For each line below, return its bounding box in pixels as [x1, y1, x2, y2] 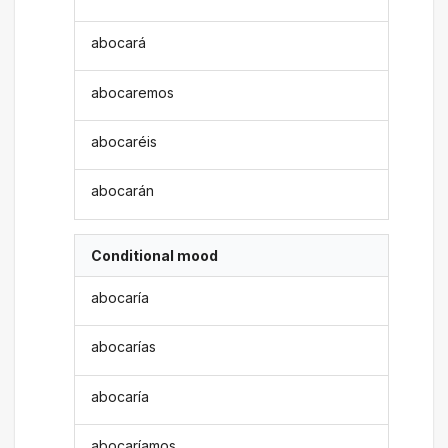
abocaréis [91, 132, 158, 150]
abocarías [91, 338, 157, 356]
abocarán [91, 182, 155, 200]
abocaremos [91, 83, 175, 101]
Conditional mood [91, 246, 219, 264]
